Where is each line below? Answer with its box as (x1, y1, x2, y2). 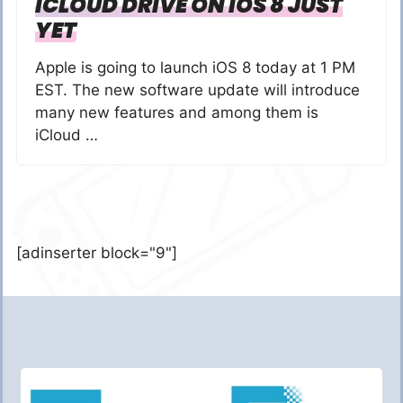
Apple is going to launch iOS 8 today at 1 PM (35, 58, 355, 76)
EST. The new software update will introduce (35, 81, 360, 99)
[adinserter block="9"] (16, 244, 177, 262)
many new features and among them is (35, 103, 318, 121)
